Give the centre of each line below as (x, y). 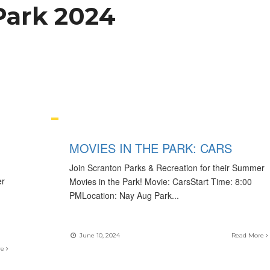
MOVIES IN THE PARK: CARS (150, 148)
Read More (248, 235)
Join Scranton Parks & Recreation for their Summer (167, 168)
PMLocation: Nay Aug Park (120, 195)
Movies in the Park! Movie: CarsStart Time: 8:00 (160, 181)
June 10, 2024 (99, 235)
